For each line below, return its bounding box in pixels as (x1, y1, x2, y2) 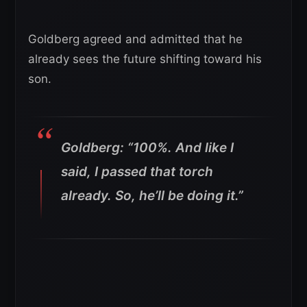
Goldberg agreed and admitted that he (28, 32, 243, 46)
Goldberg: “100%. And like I (61, 139, 234, 156)
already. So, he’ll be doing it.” (61, 187, 243, 204)
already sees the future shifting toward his (28, 51, 262, 66)
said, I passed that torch (61, 163, 213, 180)
